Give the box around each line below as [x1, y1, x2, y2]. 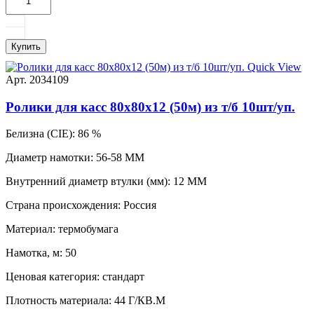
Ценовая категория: [6, 271, 100, 283]
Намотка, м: [6, 247, 62, 259]
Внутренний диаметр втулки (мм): [6, 175, 170, 188]
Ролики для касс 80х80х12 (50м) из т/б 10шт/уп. [6, 99, 295, 114]
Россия [121, 199, 156, 212]
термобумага [55, 223, 118, 235]
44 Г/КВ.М [111, 294, 165, 307]
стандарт [100, 271, 144, 283]
